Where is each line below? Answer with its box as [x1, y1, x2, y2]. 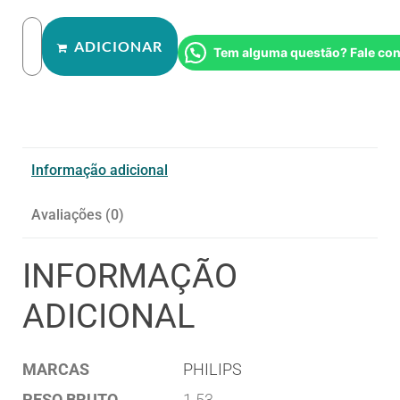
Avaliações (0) [31, 205, 124, 223]
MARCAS [22, 359, 89, 379]
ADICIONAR [74, 37, 162, 54]
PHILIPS [183, 359, 242, 379]
